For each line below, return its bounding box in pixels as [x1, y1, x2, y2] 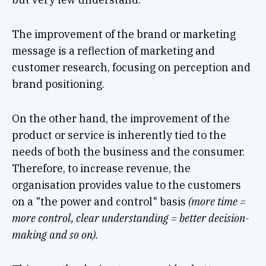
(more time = [188, 194, 246, 208]
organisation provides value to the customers [11, 178, 241, 192]
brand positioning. [11, 77, 104, 91]
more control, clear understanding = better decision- [11, 211, 249, 225]
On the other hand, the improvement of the [11, 111, 230, 125]
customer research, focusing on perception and [11, 60, 251, 74]
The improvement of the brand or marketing [11, 27, 236, 41]
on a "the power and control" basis [11, 194, 188, 208]
